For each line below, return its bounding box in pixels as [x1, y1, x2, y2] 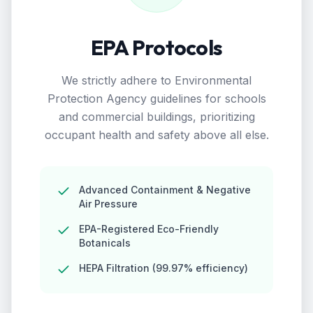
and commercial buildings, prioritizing [58, 110, 255, 124]
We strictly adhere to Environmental [61, 73, 252, 87]
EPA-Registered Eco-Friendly [79, 223, 219, 235]
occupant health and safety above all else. [44, 128, 269, 142]
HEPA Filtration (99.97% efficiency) [79, 262, 248, 274]
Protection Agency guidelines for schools [47, 92, 266, 105]
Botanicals [79, 237, 131, 249]
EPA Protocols [90, 34, 223, 61]
